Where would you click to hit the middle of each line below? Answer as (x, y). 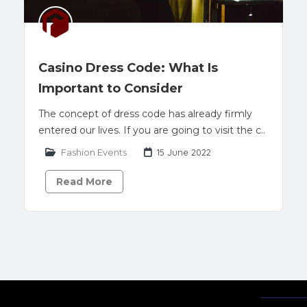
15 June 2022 (184, 152)
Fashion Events (94, 152)
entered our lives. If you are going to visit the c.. (152, 130)
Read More (84, 182)
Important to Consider (111, 88)
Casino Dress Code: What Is (128, 68)
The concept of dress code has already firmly (145, 114)
